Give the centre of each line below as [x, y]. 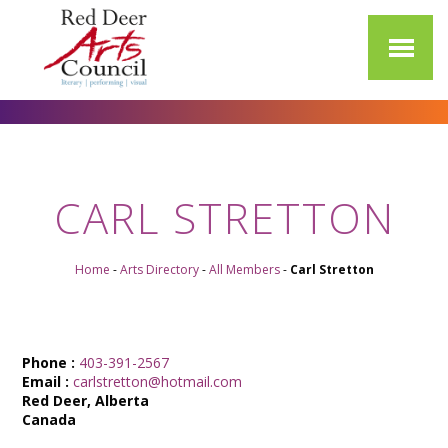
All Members [244, 269]
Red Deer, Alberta [86, 400]
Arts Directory [159, 269]
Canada [49, 419]
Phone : [49, 362]
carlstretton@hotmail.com [158, 381]
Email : [46, 381]
